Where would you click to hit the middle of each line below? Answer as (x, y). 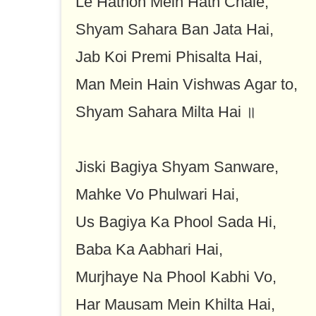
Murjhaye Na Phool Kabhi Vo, (176, 277)
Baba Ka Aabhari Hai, (149, 250)
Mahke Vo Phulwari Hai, (157, 195)
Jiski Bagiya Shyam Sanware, (177, 167)
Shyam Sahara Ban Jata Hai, (175, 30)
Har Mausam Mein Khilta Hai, (175, 305)
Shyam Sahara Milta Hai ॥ (166, 112)
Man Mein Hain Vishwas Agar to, (187, 85)
